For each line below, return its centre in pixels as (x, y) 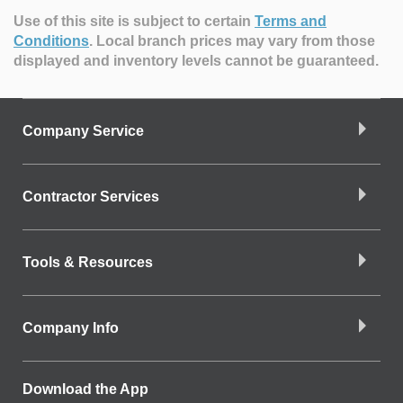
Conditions (51, 40)
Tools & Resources (88, 262)
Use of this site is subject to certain (134, 21)
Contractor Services (91, 196)
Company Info (71, 327)
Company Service (83, 130)
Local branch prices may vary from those (236, 40)
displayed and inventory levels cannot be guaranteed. (196, 60)
